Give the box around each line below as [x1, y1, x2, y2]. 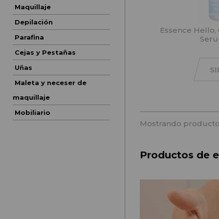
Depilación [14, 18, 53, 26]
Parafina [14, 33, 44, 42]
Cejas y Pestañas [14, 48, 76, 57]
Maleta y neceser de [14, 79, 87, 87]
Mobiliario [14, 109, 50, 117]
